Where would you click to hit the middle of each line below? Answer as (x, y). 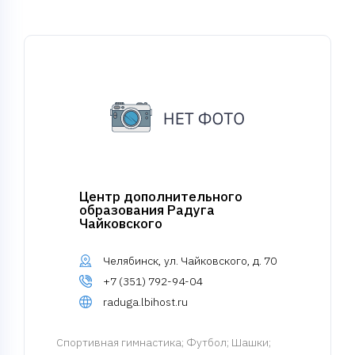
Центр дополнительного (160, 197)
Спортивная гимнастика (119, 342)
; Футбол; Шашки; (226, 342)
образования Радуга (147, 210)
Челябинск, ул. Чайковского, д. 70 (189, 261)
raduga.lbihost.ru (145, 302)
